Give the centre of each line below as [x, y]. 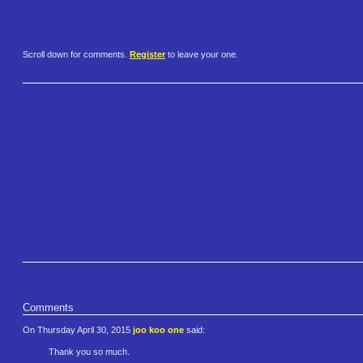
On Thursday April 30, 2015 [78, 330]
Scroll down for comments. [76, 55]
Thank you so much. [89, 352]
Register [147, 55]
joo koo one [158, 330]
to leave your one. [202, 55]
